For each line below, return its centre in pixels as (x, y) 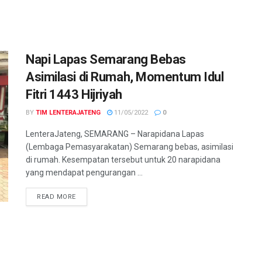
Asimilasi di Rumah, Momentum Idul (125, 77)
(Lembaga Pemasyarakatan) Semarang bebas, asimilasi (130, 147)
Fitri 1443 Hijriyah (74, 95)
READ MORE (56, 197)
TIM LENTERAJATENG (68, 113)
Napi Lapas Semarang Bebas (106, 60)
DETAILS (89, 196)
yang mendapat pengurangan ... (84, 173)
